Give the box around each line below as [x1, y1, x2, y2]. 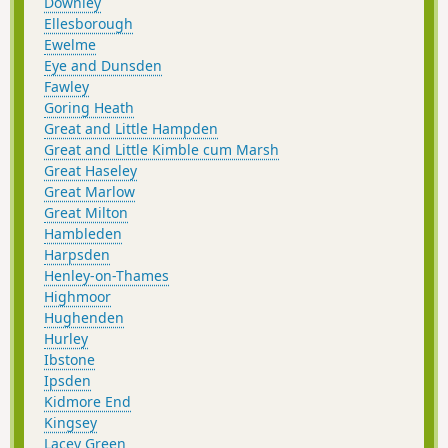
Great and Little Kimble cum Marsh [44, 139, 279, 159]
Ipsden [44, 370, 91, 390]
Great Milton [44, 202, 128, 222]
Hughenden [44, 307, 124, 327]
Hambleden [44, 223, 122, 243]
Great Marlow [44, 181, 135, 201]
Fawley [44, 76, 89, 96]
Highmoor [44, 286, 111, 306]
